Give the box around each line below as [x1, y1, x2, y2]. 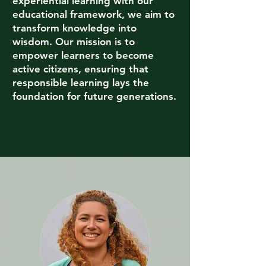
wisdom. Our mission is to [12, 36, 135, 47]
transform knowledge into [12, 22, 137, 34]
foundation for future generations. [12, 90, 176, 102]
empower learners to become [12, 49, 154, 61]
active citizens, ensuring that [12, 63, 148, 75]
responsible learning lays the [12, 77, 149, 88]
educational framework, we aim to [12, 8, 175, 20]
